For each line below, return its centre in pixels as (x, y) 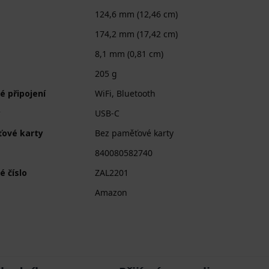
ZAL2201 (112, 172)
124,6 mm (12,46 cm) (136, 14)
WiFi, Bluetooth (125, 93)
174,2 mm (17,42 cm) (136, 34)
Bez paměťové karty (134, 133)
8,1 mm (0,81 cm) (129, 53)
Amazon (111, 192)
